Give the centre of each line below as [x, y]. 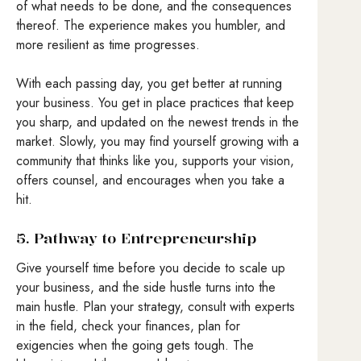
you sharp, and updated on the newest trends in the [158, 122]
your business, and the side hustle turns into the [146, 288]
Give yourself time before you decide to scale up [151, 268]
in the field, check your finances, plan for [128, 326]
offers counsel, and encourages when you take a [150, 180]
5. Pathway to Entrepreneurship [136, 237]
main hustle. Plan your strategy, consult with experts [156, 307]
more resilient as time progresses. [108, 44]
